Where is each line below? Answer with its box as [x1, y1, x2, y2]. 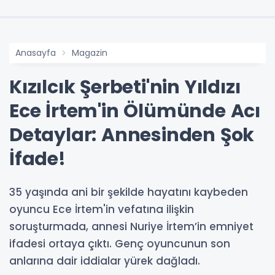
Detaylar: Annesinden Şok [9, 122, 255, 149]
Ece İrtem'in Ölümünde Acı [9, 98, 260, 125]
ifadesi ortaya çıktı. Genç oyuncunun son [9, 236, 230, 252]
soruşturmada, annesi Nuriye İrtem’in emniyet [9, 219, 254, 234]
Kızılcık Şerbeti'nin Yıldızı [9, 74, 241, 101]
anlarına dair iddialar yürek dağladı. [9, 254, 200, 269]
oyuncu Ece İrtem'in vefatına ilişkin [9, 202, 194, 217]
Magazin [72, 47, 107, 60]
